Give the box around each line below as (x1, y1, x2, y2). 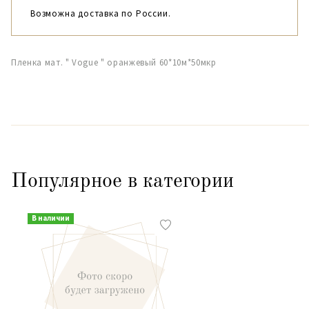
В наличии (31, 213, 70, 223)
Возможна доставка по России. (30, 8, 171, 19)
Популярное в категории (11, 171, 234, 192)
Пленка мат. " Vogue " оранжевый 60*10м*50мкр (11, 57, 217, 68)
